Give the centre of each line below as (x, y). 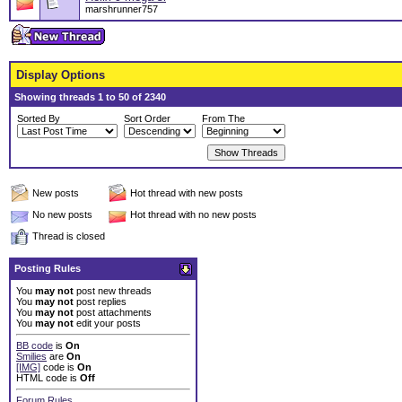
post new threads (113, 291)
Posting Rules (48, 269)
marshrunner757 (122, 9)
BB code (35, 346)
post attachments (113, 313)
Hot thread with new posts (187, 193)
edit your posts (107, 323)
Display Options (61, 75)
